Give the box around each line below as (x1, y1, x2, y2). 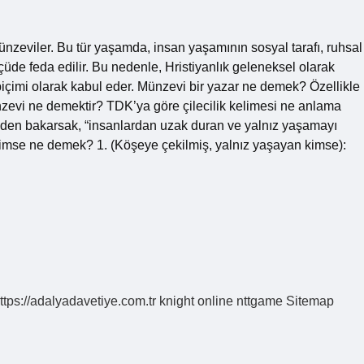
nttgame (236, 294, 283, 308)
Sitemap (286, 294, 334, 308)
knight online (159, 294, 233, 308)
